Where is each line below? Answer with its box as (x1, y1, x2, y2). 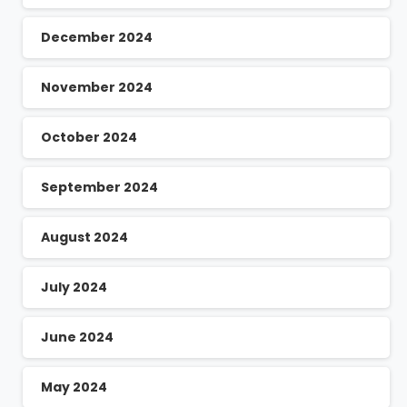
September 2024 (41, 178, 158, 197)
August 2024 (41, 228, 128, 247)
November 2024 (41, 78, 153, 97)
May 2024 (41, 378, 107, 397)
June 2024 (41, 328, 114, 347)
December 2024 (41, 28, 153, 47)
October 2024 (41, 128, 137, 147)
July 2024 (41, 278, 107, 297)
